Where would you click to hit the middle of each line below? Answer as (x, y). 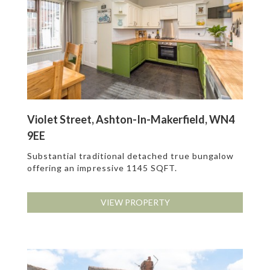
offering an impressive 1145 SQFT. (102, 168)
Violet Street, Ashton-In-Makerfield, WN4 (130, 120)
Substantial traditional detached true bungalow (130, 156)
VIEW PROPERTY (135, 202)
